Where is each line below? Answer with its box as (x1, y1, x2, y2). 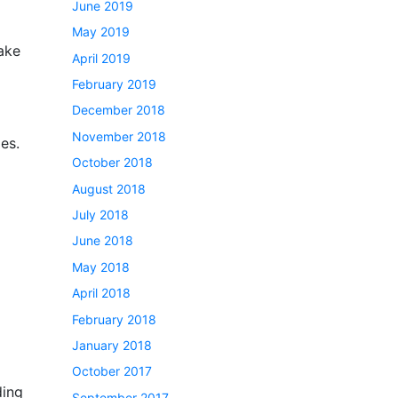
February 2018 (72, 311, 156, 327)
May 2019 (72, 24, 130, 40)
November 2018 (72, 128, 166, 144)
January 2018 (72, 337, 152, 353)
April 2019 (72, 50, 131, 66)
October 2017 (72, 363, 152, 379)
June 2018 (72, 233, 133, 249)
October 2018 (72, 155, 153, 171)
